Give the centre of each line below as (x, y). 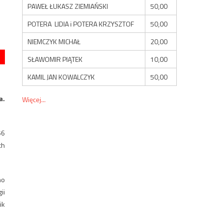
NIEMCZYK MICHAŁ (54, 41)
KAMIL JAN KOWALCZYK (61, 77)
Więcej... (34, 99)
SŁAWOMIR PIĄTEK (55, 59)
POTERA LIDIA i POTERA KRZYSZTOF (81, 24)
